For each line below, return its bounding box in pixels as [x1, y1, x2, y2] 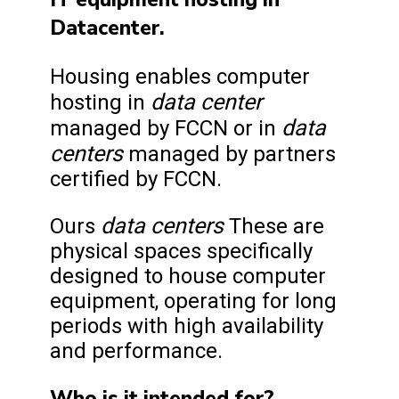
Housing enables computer [50, 63, 310, 89]
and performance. [50, 338, 223, 363]
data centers [101, 212, 229, 239]
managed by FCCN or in [50, 115, 281, 141]
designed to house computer [50, 263, 326, 289]
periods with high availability [50, 313, 323, 338]
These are [229, 213, 324, 239]
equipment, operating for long [50, 288, 337, 313]
